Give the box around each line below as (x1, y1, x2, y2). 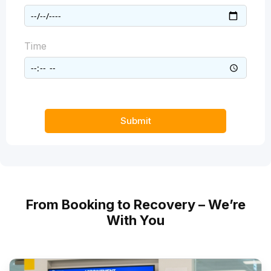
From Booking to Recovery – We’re (25, 197, 246, 213)
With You (106, 212, 165, 229)
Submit (120, 115, 151, 127)
